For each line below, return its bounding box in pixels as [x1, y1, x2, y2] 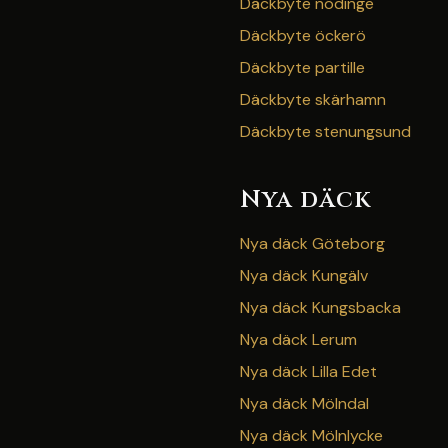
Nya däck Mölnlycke [240, 425, 383, 446]
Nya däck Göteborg [240, 233, 385, 254]
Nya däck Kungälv [240, 265, 368, 286]
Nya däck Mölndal [240, 393, 369, 414]
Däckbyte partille [240, 57, 365, 78]
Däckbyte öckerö [240, 25, 366, 46]
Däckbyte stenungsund [240, 121, 411, 142]
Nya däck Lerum [240, 329, 357, 350]
